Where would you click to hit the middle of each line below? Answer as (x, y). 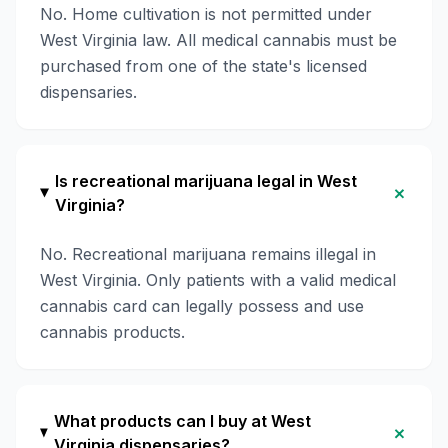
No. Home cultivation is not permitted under (206, 14)
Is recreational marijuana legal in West (206, 181)
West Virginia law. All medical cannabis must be (218, 40)
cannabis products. (112, 332)
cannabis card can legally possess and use (202, 306)
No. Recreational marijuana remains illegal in (208, 254)
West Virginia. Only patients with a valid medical (218, 280)
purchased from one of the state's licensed (203, 66)
